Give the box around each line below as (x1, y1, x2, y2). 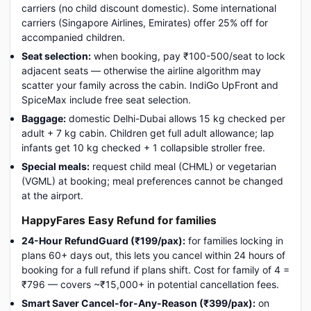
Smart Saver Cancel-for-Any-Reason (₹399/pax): (22, 297, 255, 309)
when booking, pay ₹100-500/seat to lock (91, 50, 285, 62)
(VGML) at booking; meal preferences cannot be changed (22, 175, 283, 187)
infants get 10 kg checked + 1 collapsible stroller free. (22, 142, 265, 153)
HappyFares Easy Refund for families (22, 214, 217, 227)
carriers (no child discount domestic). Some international (22, 2, 276, 14)
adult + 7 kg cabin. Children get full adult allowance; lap (22, 127, 274, 139)
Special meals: (22, 160, 90, 172)
